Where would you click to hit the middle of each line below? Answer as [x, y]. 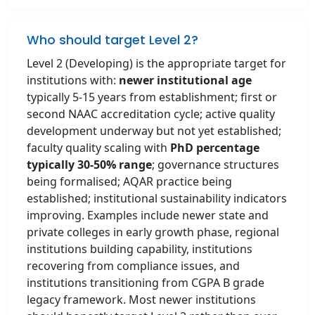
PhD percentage [215, 148]
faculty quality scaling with [98, 148]
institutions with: [73, 80]
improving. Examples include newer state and [148, 215]
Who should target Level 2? [112, 40]
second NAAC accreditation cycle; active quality [151, 114]
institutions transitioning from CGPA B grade [146, 283]
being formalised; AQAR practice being [129, 181]
